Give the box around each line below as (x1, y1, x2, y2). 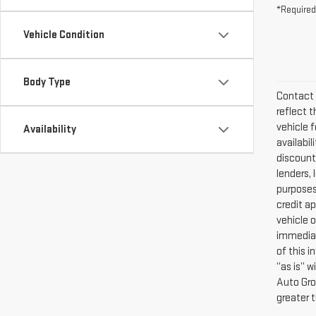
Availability (23, 99, 76, 113)
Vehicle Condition (23, 4, 104, 18)
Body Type (23, 51, 71, 66)
